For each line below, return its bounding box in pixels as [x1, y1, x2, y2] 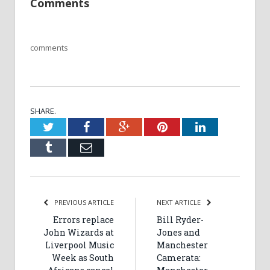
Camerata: [157, 251, 201, 263]
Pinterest [166, 120, 210, 133]
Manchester [157, 239, 208, 251]
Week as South [52, 251, 114, 263]
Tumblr [51, 140, 87, 153]
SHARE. [30, 105, 56, 116]
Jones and [157, 226, 200, 238]
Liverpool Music [45, 239, 114, 251]
